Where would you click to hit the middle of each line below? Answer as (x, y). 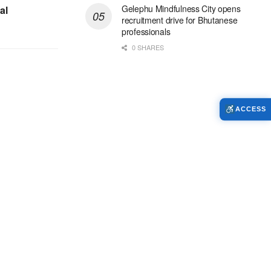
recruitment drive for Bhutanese (180, 20)
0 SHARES (147, 47)
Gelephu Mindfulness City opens (181, 9)
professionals (146, 32)
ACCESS (251, 109)
